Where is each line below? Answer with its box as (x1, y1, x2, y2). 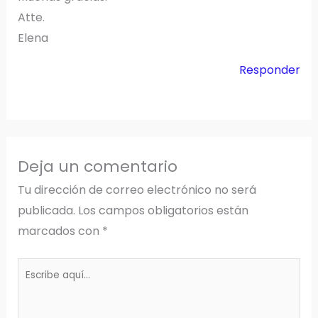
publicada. (17, 202, 75, 219)
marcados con (17, 222, 102, 239)
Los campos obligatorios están (77, 202, 248, 219)
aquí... (16, 280, 48, 297)
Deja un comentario (17, 155, 177, 177)
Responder (239, 61, 301, 78)
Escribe (16, 259, 58, 276)
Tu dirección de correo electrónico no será (17, 181, 256, 198)
